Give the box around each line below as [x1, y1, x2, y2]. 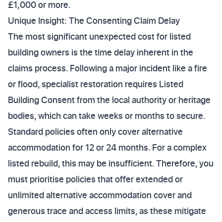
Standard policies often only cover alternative [8, 125, 183, 138]
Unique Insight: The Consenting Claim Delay [8, 14, 180, 27]
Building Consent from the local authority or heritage [8, 94, 211, 106]
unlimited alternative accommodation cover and [8, 189, 192, 201]
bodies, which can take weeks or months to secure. [8, 110, 205, 122]
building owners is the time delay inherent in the [8, 46, 193, 58]
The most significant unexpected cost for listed [8, 30, 191, 43]
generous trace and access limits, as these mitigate [8, 205, 206, 217]
